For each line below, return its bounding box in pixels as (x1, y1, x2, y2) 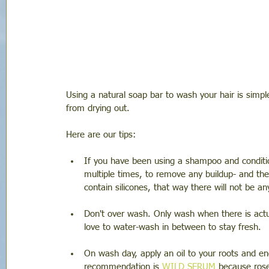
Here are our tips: (66, 130, 139, 140)
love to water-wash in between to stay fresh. (84, 223, 264, 232)
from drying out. (66, 104, 130, 113)
